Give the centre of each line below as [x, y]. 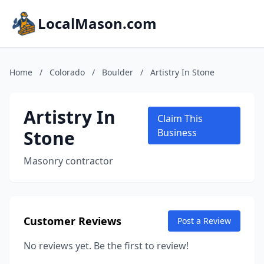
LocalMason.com [97, 23]
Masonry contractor [68, 161]
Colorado [67, 72]
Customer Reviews [72, 221]
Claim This [180, 118]
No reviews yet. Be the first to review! [106, 246]
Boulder [118, 72]
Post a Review [204, 221]
